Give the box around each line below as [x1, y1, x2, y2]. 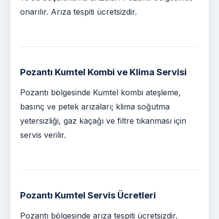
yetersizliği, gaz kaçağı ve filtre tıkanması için [20, 115, 186, 126]
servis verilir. [20, 130, 66, 140]
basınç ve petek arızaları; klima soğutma [20, 101, 170, 111]
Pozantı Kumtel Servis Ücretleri [20, 189, 156, 200]
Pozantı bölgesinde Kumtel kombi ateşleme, [20, 87, 181, 97]
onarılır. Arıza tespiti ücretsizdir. [20, 6, 137, 17]
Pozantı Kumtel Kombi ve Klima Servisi [20, 66, 187, 77]
